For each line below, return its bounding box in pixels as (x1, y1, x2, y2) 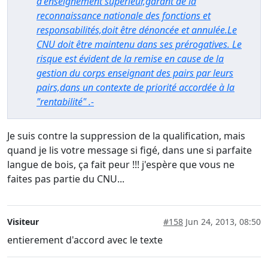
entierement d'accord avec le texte (7, 233, 163, 247)
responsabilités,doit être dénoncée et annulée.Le (36, 23, 237, 37)
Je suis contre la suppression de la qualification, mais (7, 129, 245, 143)
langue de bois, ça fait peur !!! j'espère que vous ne (7, 158, 234, 172)
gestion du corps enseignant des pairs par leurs (36, 66, 233, 80)
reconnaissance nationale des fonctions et (36, 9, 211, 23)
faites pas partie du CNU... (7, 172, 124, 186)
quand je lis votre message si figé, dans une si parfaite (7, 144, 252, 157)
